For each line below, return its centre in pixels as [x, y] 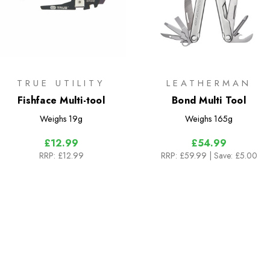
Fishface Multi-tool [61, 100]
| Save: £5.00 [233, 155]
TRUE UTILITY [61, 83]
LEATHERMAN [209, 83]
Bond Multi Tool [209, 100]
